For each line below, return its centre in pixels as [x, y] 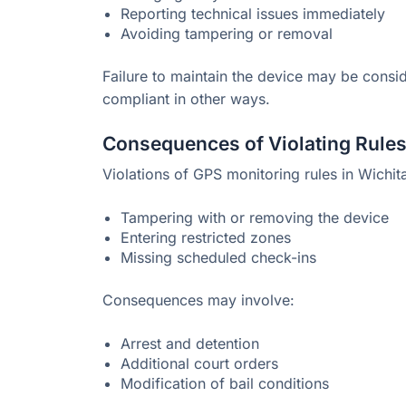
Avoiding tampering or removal [227, 33]
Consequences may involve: [198, 300]
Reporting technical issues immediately [253, 13]
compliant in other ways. [186, 98]
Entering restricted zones [206, 238]
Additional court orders [199, 364]
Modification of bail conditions [225, 384]
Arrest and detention [190, 344]
